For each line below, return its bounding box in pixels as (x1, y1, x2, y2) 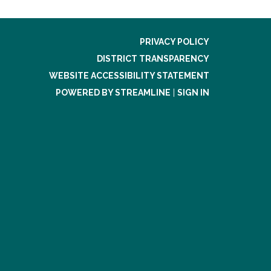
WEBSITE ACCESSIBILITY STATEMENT (49, 71, 209, 80)
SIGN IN (177, 88, 209, 97)
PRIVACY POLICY (140, 37, 209, 47)
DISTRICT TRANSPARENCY (97, 54, 209, 64)
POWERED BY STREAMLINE (56, 88, 171, 97)
